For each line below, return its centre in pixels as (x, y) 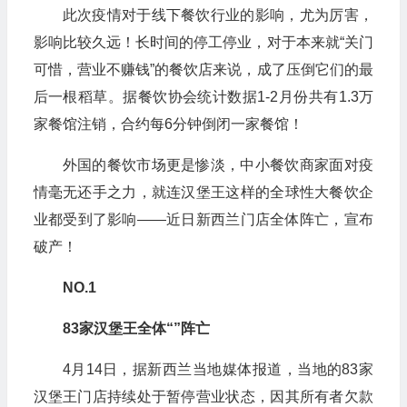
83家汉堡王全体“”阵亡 (136, 328)
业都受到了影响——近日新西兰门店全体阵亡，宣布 (203, 219)
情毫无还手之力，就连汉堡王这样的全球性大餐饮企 (203, 192)
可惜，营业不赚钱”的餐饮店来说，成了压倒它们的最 (203, 69)
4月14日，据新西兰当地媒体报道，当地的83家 (218, 369)
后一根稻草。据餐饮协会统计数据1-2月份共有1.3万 (203, 97)
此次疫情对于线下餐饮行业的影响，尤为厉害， (218, 15)
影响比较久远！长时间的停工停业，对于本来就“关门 (203, 42)
